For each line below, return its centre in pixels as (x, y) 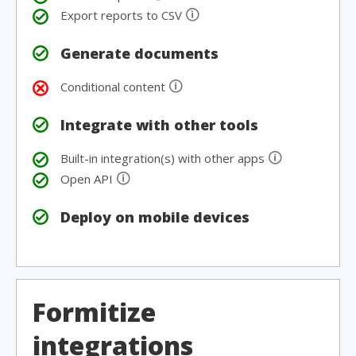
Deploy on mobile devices (155, 217)
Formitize (94, 312)
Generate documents (139, 53)
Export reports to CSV (123, 15)
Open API (88, 179)
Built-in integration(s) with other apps (164, 158)
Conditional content (114, 87)
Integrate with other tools (159, 125)
